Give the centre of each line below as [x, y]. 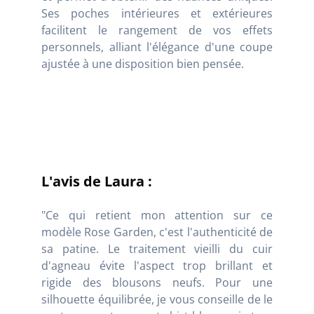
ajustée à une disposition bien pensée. [143, 63]
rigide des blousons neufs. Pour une [157, 282]
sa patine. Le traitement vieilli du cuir [157, 248]
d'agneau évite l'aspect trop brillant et [157, 265]
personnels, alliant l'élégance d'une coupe [157, 47]
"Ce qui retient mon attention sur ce [157, 215]
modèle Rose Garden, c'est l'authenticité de [157, 232]
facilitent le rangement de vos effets [157, 30]
